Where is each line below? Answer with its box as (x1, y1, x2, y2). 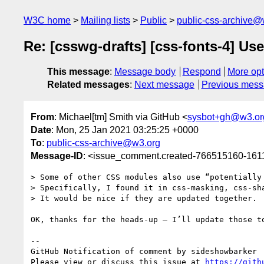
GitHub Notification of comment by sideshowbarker (31, 246, 257, 256)
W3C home (24, 15, 71, 25)
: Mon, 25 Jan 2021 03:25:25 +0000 (51, 124, 199, 135)
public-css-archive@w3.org (47, 137, 160, 148)
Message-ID (31, 150, 83, 161)
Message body (114, 67, 176, 77)
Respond (182, 67, 221, 77)
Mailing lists (81, 15, 130, 25)
